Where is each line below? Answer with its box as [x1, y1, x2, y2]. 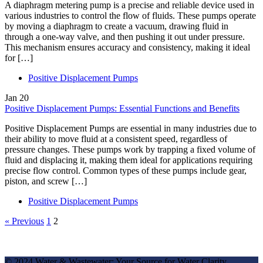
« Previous [5, 215, 44, 226]
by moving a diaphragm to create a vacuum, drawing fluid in [5, 21, 228, 31]
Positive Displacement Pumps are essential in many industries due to [5, 123, 257, 133]
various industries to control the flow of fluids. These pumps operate [5, 10, 256, 21]
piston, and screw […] [5, 176, 87, 186]
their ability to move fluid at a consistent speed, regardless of [5, 133, 227, 144]
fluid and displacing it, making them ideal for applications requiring [5, 154, 252, 165]
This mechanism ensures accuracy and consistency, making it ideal [5, 42, 250, 52]
